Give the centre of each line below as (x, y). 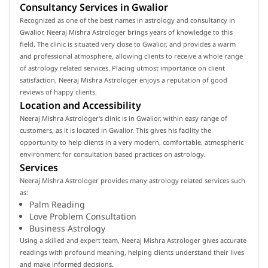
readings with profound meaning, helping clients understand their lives (132, 252)
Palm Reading (57, 204)
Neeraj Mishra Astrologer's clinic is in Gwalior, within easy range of (124, 118)
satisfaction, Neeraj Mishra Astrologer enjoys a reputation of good (124, 80)
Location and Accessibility (80, 105)
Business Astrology (67, 228)
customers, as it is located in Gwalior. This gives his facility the (115, 130)
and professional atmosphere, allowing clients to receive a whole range (131, 56)
